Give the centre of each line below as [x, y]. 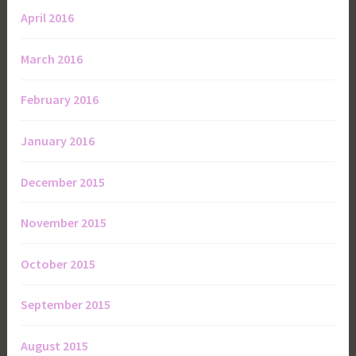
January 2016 [58, 140]
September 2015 [66, 305]
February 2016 [60, 100]
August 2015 [55, 345]
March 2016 [52, 58]
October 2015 [58, 263]
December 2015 [63, 182]
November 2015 [64, 223]
